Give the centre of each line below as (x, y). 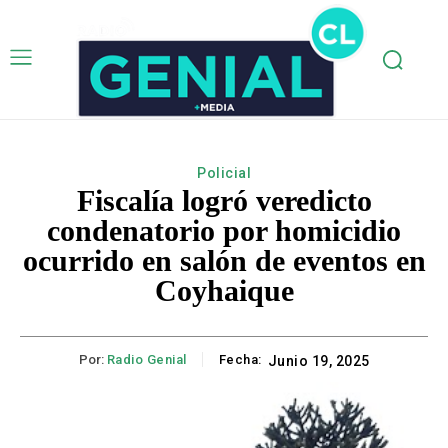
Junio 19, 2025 (318, 361)
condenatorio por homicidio (224, 231)
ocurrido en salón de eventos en (224, 261)
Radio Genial (146, 360)
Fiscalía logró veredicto (224, 201)
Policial (224, 173)
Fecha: (240, 360)
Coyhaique (224, 291)
